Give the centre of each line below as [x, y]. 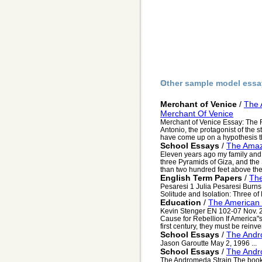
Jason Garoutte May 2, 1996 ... [208, 243]
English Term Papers [201, 178]
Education [181, 203]
